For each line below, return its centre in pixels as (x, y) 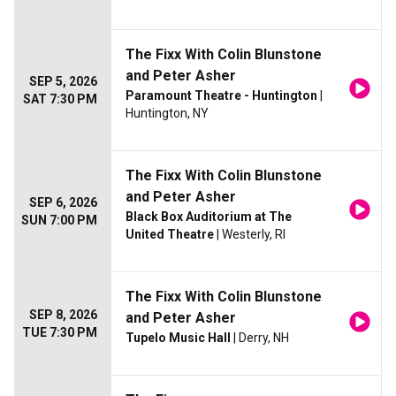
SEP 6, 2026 (63, 203)
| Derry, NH (260, 338)
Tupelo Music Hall (178, 338)
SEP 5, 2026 (63, 82)
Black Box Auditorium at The (209, 217)
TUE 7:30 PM (60, 333)
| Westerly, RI (250, 235)
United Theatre (170, 235)
